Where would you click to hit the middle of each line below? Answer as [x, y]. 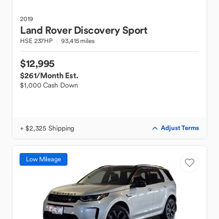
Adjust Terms [180, 128]
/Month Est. [57, 75]
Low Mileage [44, 159]
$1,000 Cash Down [49, 85]
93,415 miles [78, 41]
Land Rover [46, 30]
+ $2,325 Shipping [47, 128]
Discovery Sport [110, 30]
